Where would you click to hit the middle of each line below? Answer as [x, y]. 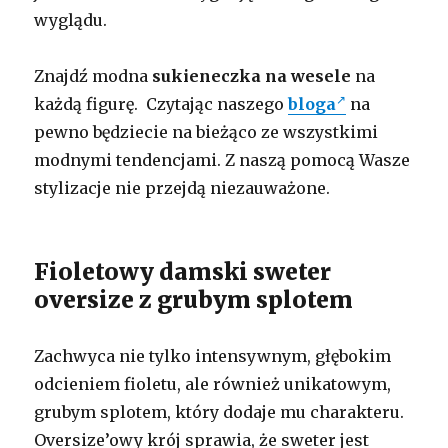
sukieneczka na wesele [252, 75]
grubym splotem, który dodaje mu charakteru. [219, 411]
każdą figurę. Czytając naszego [161, 103]
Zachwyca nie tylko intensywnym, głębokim [213, 355]
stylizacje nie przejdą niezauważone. [182, 187]
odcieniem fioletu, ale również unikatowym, [213, 383]
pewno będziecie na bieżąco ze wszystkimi [206, 131]
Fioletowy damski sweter [183, 271]
